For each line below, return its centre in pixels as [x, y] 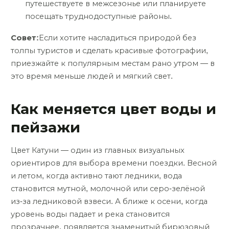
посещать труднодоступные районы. [98, 16]
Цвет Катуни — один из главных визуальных [98, 150]
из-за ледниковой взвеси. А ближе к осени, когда [109, 201]
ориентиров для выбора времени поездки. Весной [114, 163]
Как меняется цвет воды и [113, 109]
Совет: [25, 38]
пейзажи [45, 127]
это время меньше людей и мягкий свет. [92, 76]
